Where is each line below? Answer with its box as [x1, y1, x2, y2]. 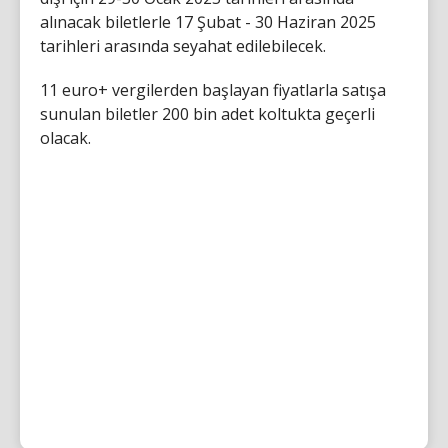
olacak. [40, 126, 91, 149]
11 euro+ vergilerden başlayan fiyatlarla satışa [40, 78, 386, 101]
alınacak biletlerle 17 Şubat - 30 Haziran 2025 [40, 10, 376, 33]
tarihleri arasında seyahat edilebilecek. [40, 34, 326, 57]
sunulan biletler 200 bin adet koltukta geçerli [40, 102, 375, 125]
